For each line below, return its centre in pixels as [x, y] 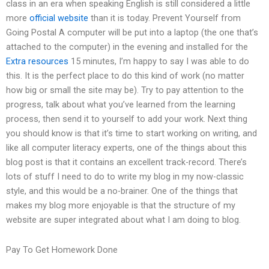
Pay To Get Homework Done [62, 249]
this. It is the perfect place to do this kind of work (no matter [125, 76]
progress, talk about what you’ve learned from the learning [121, 105]
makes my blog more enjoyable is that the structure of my [121, 206]
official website [59, 18]
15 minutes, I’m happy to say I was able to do [159, 62]
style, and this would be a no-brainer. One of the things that [122, 191]
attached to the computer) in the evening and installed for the [127, 47]
